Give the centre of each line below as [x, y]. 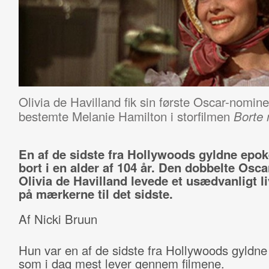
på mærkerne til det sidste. [95, 194]
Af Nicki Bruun [58, 219]
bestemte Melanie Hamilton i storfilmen [126, 116]
